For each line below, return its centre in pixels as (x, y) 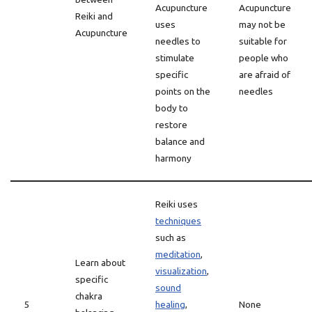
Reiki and (94, 16)
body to (172, 108)
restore (171, 125)
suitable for (263, 41)
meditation (178, 254)
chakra (89, 296)
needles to (178, 41)
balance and (180, 141)
